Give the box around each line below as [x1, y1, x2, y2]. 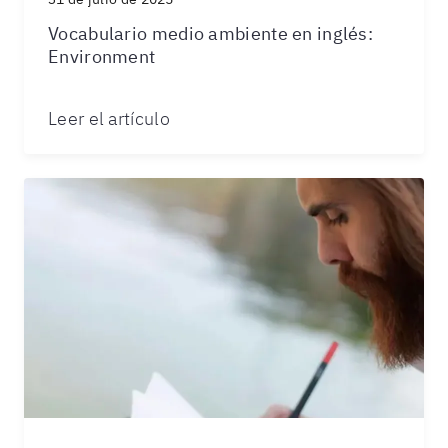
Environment [48, 45, 156, 68]
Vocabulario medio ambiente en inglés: [48, 22, 374, 45]
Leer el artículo [48, 107, 170, 130]
